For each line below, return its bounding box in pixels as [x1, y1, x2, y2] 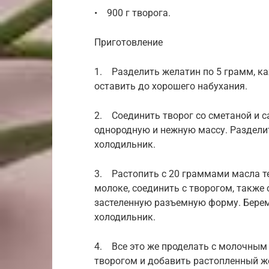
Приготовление [94, 36, 163, 48]
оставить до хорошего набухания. [94, 80, 247, 92]
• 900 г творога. [94, 7, 171, 19]
